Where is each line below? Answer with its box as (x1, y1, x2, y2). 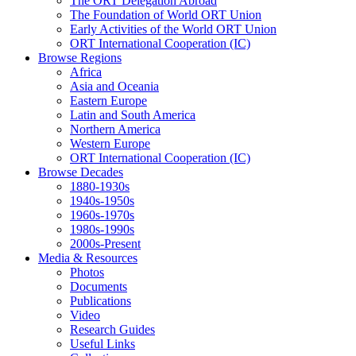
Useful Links (70, 337, 135, 350)
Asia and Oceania (70, 79, 159, 93)
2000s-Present (70, 237, 141, 250)
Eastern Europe (70, 94, 147, 107)
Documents (70, 280, 127, 293)
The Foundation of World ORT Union (70, 8, 261, 21)
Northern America (70, 122, 161, 136)
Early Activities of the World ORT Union (70, 22, 277, 36)
